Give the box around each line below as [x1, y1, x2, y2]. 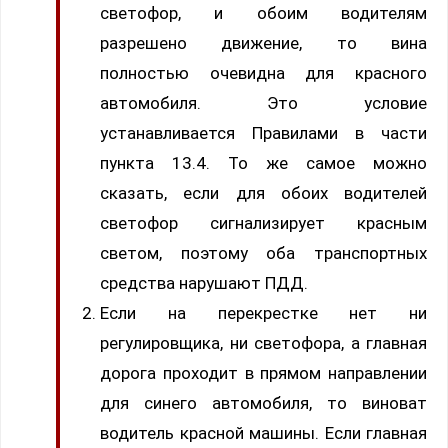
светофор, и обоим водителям [100, 3, 427, 24]
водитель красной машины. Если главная [100, 423, 427, 444]
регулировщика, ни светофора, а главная [100, 333, 427, 354]
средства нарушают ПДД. [100, 273, 308, 294]
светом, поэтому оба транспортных [100, 243, 427, 264]
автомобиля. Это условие [100, 93, 427, 114]
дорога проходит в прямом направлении [100, 363, 427, 384]
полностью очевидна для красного [100, 63, 427, 84]
